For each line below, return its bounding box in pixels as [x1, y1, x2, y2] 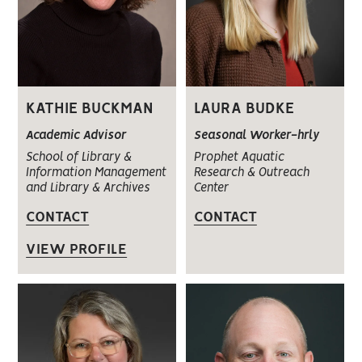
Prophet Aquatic [193, 151, 284, 163]
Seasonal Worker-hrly [193, 129, 319, 141]
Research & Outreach [193, 166, 309, 179]
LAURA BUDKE [193, 101, 294, 116]
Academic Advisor [26, 129, 127, 141]
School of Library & [26, 151, 133, 163]
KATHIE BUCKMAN [26, 101, 154, 116]
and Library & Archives [26, 182, 150, 194]
